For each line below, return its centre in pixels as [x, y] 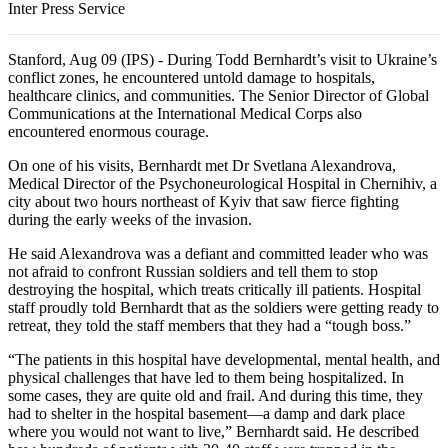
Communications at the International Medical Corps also [185, 113]
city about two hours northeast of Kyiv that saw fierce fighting [203, 201]
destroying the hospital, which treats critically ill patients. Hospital [214, 289]
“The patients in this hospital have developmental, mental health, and [224, 359]
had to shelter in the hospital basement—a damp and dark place [206, 413]
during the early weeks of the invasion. [130, 219]
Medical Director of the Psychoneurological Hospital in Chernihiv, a [222, 183]
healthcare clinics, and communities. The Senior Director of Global [218, 95]
